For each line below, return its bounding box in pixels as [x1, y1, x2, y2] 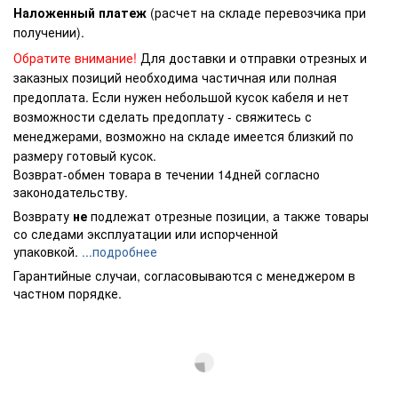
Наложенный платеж [13, 3, 147, 21]
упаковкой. [13, 242, 82, 260]
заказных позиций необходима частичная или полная [13, 68, 337, 86]
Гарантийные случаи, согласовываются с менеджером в [13, 266, 355, 284]
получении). [13, 22, 84, 41]
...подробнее [82, 242, 157, 260]
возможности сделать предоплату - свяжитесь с [13, 107, 312, 125]
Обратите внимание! [13, 48, 137, 67]
